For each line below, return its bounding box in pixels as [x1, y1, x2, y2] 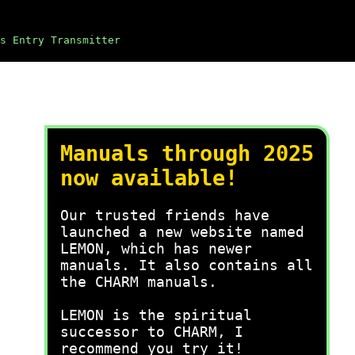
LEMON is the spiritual [60, 307, 252, 323]
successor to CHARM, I [60, 323, 243, 340]
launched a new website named [60, 223, 304, 240]
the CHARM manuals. [60, 273, 217, 290]
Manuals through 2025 [60, 141, 314, 166]
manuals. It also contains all [60, 257, 313, 273]
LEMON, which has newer [60, 240, 252, 257]
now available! [60, 166, 238, 190]
